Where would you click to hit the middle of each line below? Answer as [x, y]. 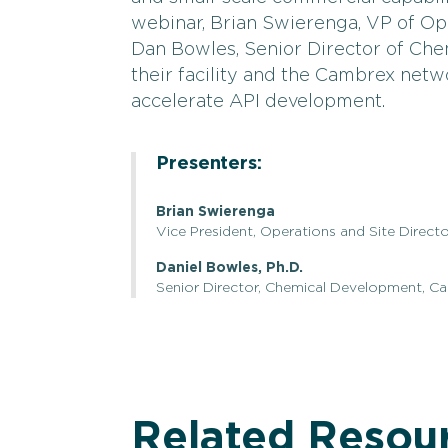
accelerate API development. [258, 102]
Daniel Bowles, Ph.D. [229, 267]
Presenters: [209, 164]
